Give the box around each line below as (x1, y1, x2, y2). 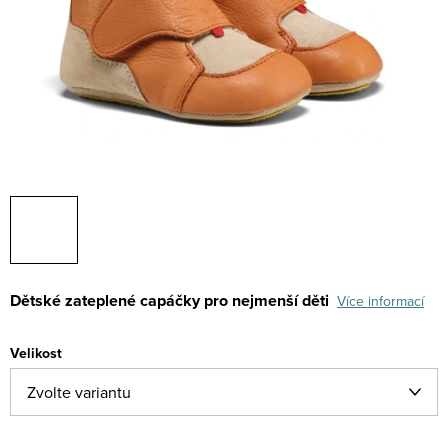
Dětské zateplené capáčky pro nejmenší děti (10, 289, 333, 312)
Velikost (10, 343, 62, 364)
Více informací (337, 291, 424, 311)
